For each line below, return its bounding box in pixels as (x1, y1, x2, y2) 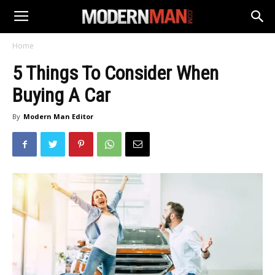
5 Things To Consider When (12, 61, 219, 85)
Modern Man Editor (23, 112, 93, 121)
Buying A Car (12, 83, 110, 107)
